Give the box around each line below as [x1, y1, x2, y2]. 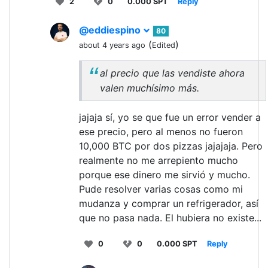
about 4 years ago [79, 41, 145, 50]
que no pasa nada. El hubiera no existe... [79, 212, 261, 224]
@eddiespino [79, 24, 143, 36]
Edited [152, 41, 175, 50]
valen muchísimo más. [100, 82, 199, 95]
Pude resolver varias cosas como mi [79, 183, 243, 196]
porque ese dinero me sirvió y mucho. [79, 169, 250, 181]
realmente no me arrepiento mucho [79, 154, 238, 167]
